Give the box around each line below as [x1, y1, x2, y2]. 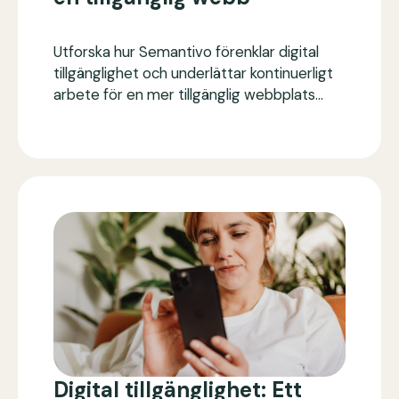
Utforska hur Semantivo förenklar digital [53, 42, 319, 62]
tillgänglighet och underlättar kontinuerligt [53, 63, 333, 84]
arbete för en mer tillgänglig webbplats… [53, 85, 323, 105]
